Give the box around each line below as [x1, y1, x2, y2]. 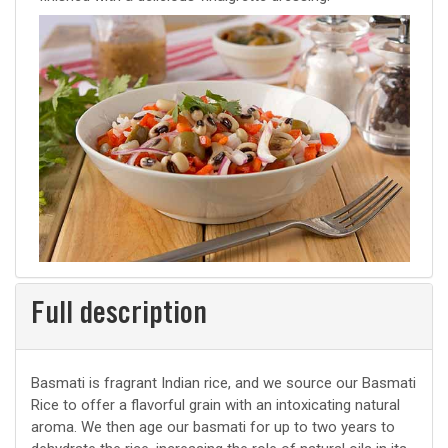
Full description [31, 300, 207, 332]
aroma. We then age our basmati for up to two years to [31, 418, 395, 437]
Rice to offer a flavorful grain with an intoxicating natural [31, 396, 400, 415]
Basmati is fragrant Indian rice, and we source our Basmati [31, 374, 416, 393]
